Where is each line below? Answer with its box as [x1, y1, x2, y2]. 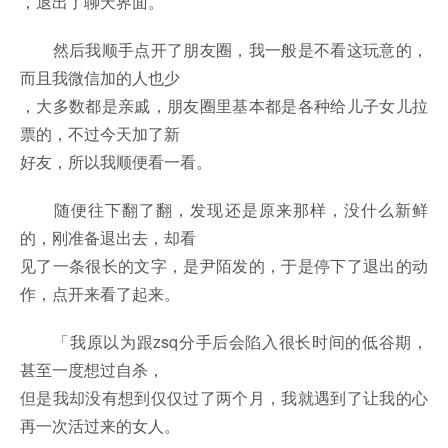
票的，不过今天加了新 [20, 122, 180, 146]
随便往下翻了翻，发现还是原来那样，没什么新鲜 [20, 198, 428, 222]
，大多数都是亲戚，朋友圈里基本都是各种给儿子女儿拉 [20, 94, 428, 118]
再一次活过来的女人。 [20, 414, 180, 438]
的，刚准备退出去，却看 [20, 226, 196, 250]
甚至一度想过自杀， [20, 358, 164, 382]
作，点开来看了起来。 [20, 282, 180, 306]
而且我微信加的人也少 [20, 66, 180, 90]
